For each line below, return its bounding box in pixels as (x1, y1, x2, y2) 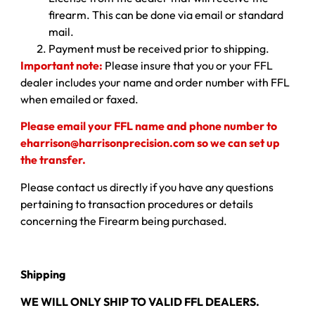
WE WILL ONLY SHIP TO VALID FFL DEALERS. (20, 294, 259, 309)
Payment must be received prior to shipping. (49, 41, 269, 56)
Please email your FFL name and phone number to (20, 119, 277, 134)
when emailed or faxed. (20, 91, 139, 106)
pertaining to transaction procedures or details (20, 196, 253, 211)
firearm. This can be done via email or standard (49, 7, 283, 22)
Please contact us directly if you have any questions (20, 179, 274, 194)
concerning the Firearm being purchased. (20, 213, 227, 228)
